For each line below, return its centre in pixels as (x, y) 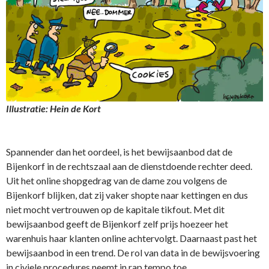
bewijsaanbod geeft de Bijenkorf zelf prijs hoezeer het (117, 223)
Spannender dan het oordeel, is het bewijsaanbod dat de (119, 151)
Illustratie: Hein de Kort (53, 108)
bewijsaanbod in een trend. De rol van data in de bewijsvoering (133, 252)
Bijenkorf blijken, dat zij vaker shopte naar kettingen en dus (127, 195)
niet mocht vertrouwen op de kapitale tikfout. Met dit (115, 209)
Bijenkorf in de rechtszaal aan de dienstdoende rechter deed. (129, 166)
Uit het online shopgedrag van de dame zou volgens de (116, 180)
